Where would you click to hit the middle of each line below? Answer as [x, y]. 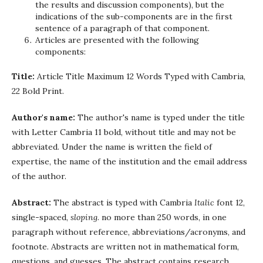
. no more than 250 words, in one [162, 217]
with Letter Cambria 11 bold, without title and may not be [124, 132]
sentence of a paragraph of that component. [122, 28]
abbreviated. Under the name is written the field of [112, 147]
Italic [204, 203]
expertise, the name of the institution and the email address [129, 161]
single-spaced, [41, 217]
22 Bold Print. [38, 91]
